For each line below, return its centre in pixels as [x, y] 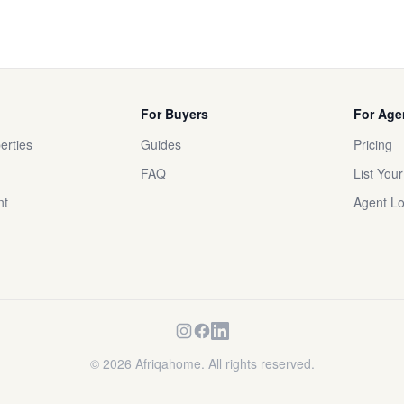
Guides [161, 144]
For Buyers [174, 114]
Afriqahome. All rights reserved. [223, 363]
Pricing [373, 144]
